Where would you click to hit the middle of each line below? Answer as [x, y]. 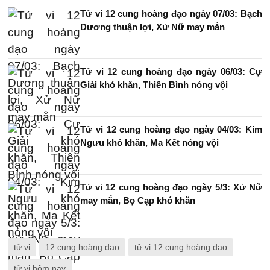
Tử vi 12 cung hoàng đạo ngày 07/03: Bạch [171, 14]
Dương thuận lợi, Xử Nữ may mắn [152, 27]
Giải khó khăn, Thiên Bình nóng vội [154, 85]
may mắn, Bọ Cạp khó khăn [138, 200]
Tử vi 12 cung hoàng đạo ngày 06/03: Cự [171, 71]
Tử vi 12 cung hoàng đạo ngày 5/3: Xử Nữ [171, 187]
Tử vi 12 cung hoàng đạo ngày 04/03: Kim [171, 129]
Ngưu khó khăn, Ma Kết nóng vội [149, 143]
